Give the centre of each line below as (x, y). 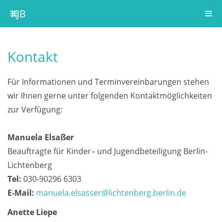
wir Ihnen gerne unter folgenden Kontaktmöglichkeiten (110, 96)
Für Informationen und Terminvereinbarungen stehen (108, 82)
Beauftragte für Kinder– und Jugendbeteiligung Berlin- (108, 151)
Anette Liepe (32, 212)
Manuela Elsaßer (41, 137)
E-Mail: (21, 193)
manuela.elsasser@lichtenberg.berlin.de (111, 193)
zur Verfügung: (35, 110)
